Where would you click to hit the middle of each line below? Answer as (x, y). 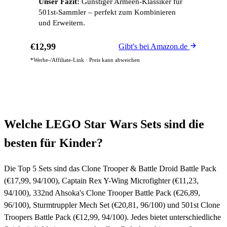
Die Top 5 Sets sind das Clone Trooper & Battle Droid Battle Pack (110, 168)
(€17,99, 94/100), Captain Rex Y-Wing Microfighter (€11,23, (101, 180)
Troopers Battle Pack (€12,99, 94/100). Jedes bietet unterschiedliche (112, 217)
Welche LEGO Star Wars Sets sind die (104, 124)
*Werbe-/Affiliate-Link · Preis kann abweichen (85, 60)
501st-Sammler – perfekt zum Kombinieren (107, 12)
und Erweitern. (62, 23)
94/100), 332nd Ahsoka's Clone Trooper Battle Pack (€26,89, (102, 193)
